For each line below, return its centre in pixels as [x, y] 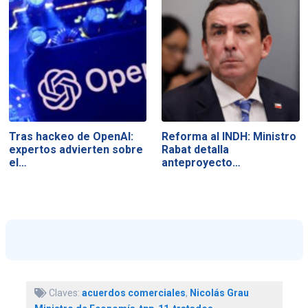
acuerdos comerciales [133, 293]
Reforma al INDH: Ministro [229, 137]
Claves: [64, 293]
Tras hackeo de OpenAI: [71, 137]
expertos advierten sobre [76, 150]
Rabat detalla [196, 150]
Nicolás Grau [219, 293]
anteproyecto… [201, 163]
